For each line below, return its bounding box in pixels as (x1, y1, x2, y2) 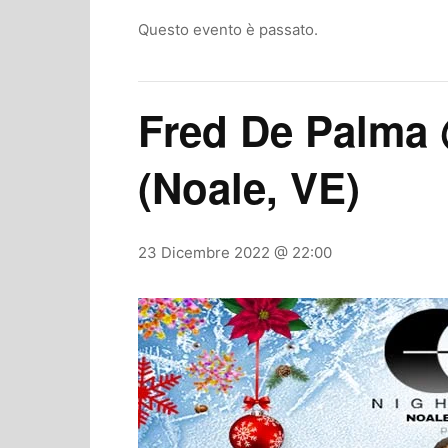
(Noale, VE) (138, 157, 360, 217)
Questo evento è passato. (138, 20, 318, 39)
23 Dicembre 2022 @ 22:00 (138, 243, 332, 262)
